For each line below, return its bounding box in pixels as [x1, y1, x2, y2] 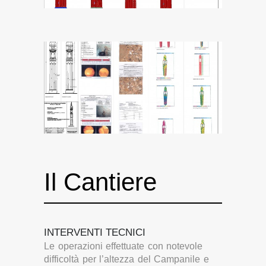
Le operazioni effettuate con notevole [44, 240, 203, 251]
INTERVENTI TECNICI [44, 226, 145, 238]
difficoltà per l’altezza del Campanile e [44, 254, 210, 264]
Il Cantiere [44, 167, 157, 196]
